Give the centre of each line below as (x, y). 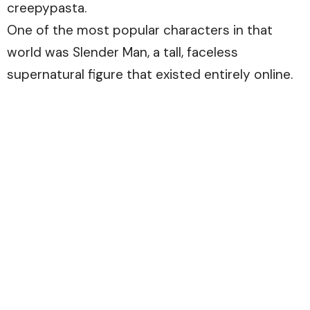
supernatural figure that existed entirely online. (150, 75)
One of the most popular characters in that (140, 30)
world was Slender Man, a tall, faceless (122, 53)
